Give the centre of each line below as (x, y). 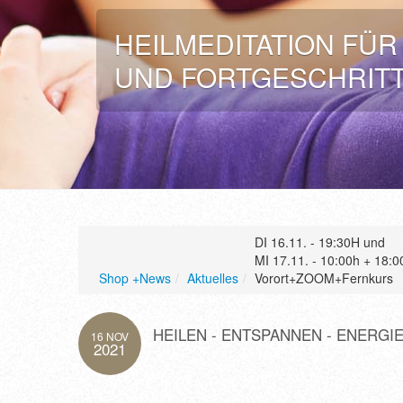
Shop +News (135, 278)
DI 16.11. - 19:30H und (320, 242)
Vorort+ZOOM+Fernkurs (324, 278)
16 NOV (110, 336)
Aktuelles (213, 278)
